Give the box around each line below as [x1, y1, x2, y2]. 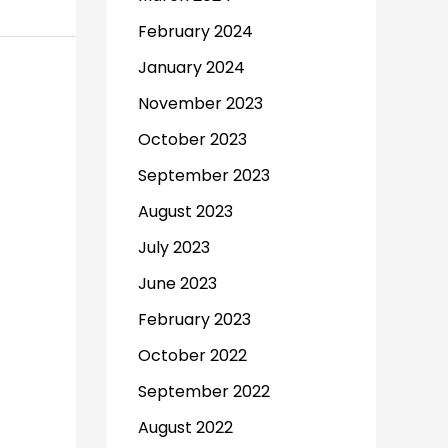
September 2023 [138, 164, 270, 187]
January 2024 [138, 56, 245, 79]
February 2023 [138, 308, 251, 331]
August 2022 [138, 416, 233, 439]
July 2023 [138, 236, 210, 259]
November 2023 [138, 92, 263, 115]
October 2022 [138, 344, 247, 367]
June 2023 [138, 272, 217, 295]
